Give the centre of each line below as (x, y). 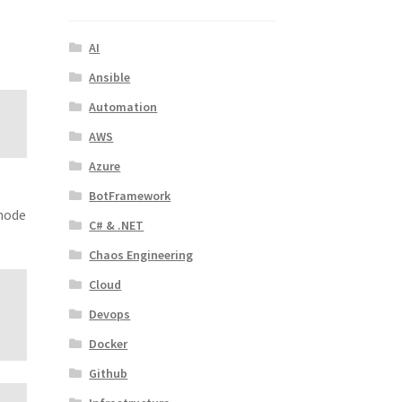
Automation (123, 106)
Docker (109, 343)
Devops (110, 314)
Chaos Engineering (141, 254)
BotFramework (130, 195)
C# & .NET (117, 225)
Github (109, 373)
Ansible (110, 77)
